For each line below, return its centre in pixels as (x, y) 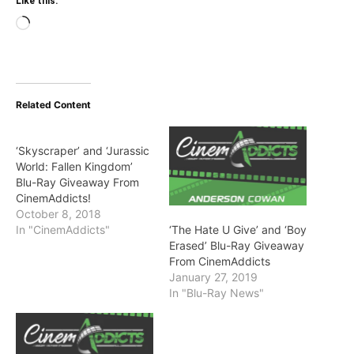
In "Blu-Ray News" (217, 292)
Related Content (53, 105)
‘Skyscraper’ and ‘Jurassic (83, 151)
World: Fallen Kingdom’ (74, 167)
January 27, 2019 (213, 277)
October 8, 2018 (58, 214)
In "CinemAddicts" (63, 230)
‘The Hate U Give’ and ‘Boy (238, 229)
